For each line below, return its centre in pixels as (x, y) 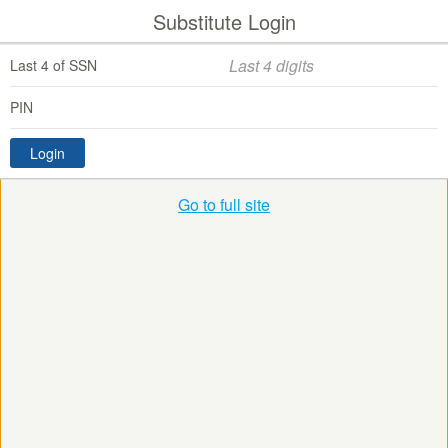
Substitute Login (224, 21)
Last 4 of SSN (53, 65)
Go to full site (224, 205)
